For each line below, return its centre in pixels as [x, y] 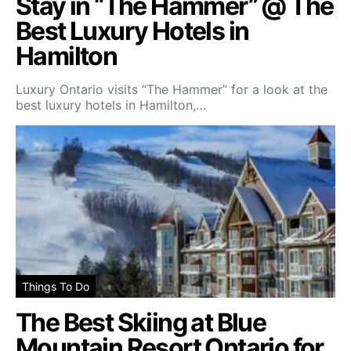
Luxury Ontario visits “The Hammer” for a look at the [172, 90]
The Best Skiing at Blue [141, 323]
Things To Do [56, 287]
